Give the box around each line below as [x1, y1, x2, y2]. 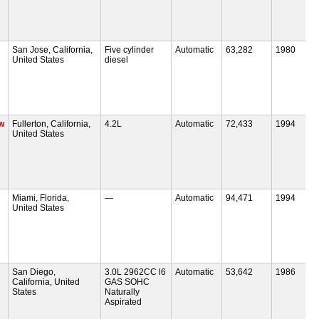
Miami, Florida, [12, 192, 70, 203]
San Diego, [12, 266, 56, 277]
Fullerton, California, [12, 118, 91, 129]
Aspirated [104, 296, 142, 307]
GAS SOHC [104, 276, 150, 287]
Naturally [104, 286, 140, 297]
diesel [104, 54, 128, 65]
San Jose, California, [12, 44, 93, 55]
